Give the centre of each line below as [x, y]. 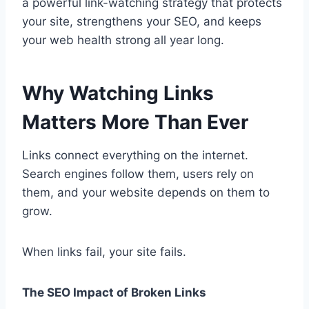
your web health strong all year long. [123, 40]
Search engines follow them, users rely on [138, 174]
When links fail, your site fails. [104, 252]
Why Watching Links [118, 93]
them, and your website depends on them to [146, 193]
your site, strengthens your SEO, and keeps [142, 22]
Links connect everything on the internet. [135, 156]
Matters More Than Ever [135, 122]
